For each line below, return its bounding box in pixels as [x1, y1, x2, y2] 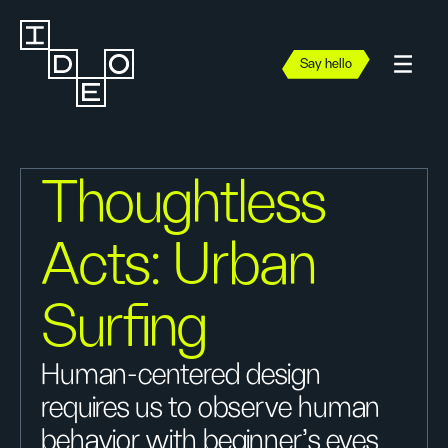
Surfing [42, 298, 208, 358]
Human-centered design [41, 360, 321, 390]
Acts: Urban [42, 236, 317, 296]
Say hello [300, 57, 352, 71]
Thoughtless [42, 174, 326, 234]
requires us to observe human [41, 393, 380, 423]
